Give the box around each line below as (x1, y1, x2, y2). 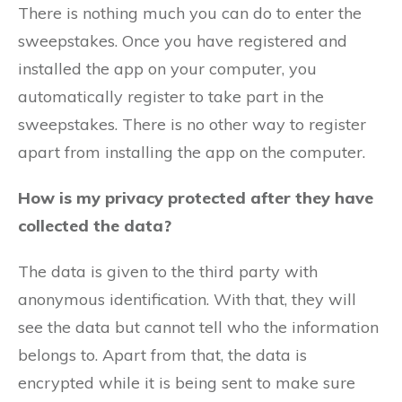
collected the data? (18, 215, 171, 236)
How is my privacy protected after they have (18, 188, 373, 208)
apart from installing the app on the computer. (18, 142, 365, 162)
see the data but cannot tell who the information (18, 317, 379, 337)
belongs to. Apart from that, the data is (18, 345, 307, 365)
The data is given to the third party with (18, 261, 318, 282)
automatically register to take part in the (18, 86, 324, 107)
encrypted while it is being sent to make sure (18, 372, 355, 393)
